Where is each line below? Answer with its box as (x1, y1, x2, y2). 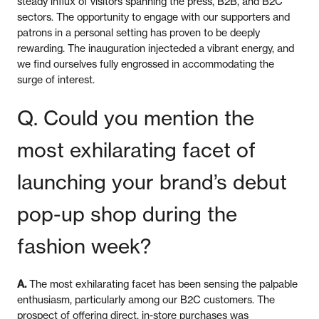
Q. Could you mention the (17, 105, 254, 130)
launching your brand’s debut (17, 169, 287, 194)
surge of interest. (17, 73, 95, 85)
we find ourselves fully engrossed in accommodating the (17, 57, 274, 70)
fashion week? (17, 233, 151, 258)
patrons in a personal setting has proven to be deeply (17, 26, 260, 38)
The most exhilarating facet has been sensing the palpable (29, 277, 298, 290)
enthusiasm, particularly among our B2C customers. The (17, 293, 275, 305)
